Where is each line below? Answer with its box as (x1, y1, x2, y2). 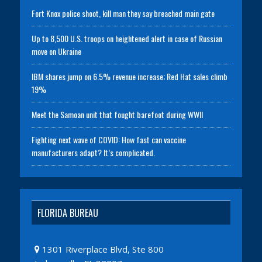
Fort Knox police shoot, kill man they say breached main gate (31, 6, 215, 19)
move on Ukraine (31, 44, 81, 57)
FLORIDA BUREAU (37, 205, 98, 220)
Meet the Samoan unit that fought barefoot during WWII (31, 108, 203, 120)
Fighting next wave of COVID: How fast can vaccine (31, 133, 186, 146)
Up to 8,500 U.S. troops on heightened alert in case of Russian (31, 32, 222, 44)
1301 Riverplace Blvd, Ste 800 (39, 243, 164, 255)
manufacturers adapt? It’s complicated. (31, 146, 155, 158)
